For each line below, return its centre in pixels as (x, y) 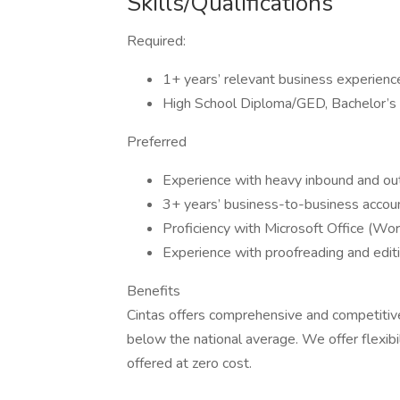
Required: (156, 41)
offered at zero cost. (189, 363)
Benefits (154, 291)
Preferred (157, 142)
